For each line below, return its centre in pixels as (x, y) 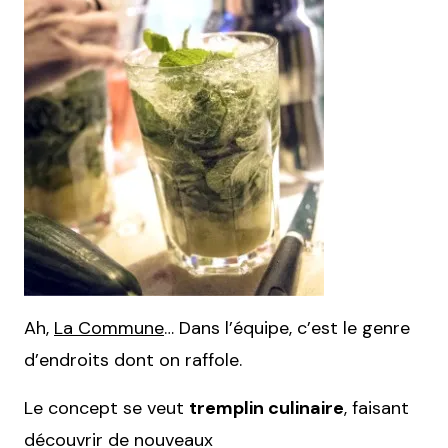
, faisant (376, 408)
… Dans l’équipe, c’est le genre (287, 328)
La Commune (109, 328)
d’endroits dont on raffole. (133, 360)
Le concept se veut (106, 408)
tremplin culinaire (266, 408)
